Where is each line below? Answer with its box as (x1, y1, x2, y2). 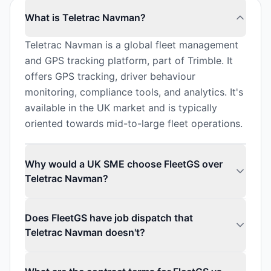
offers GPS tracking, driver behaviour (25, 70, 195, 82)
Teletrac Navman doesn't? (25, 226, 145, 238)
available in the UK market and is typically (25, 102, 217, 114)
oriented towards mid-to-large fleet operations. (25, 117, 243, 129)
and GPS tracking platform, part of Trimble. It (25, 54, 233, 67)
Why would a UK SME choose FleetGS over (25, 158, 223, 170)
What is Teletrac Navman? (25, 11, 146, 24)
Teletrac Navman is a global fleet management (25, 39, 238, 51)
